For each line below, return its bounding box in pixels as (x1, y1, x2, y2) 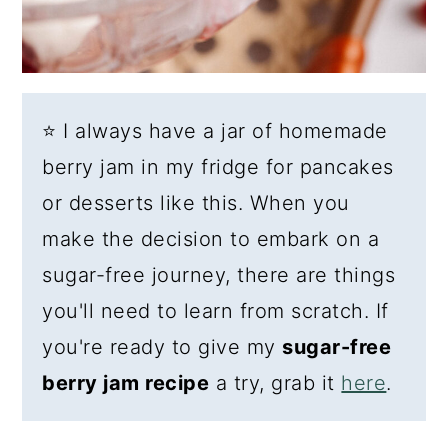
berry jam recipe (42, 371, 210, 396)
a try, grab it (209, 371, 342, 396)
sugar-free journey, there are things (42, 263, 396, 288)
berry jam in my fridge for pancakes (42, 155, 394, 180)
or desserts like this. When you (42, 191, 350, 216)
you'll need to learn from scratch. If (42, 299, 389, 324)
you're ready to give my (42, 335, 283, 360)
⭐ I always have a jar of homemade (42, 119, 388, 144)
